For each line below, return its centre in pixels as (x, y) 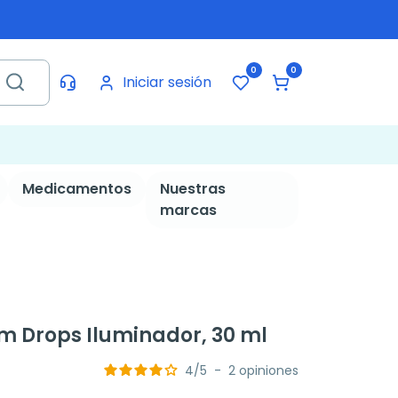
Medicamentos (76, 189)
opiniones (269, 371)
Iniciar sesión (167, 82)
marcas (188, 210)
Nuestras (192, 189)
